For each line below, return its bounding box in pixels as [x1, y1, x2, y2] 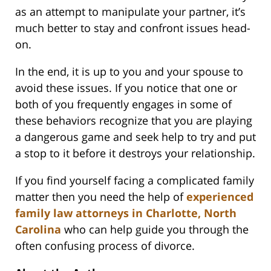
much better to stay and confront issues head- [15, 21, 250, 36]
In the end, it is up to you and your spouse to [15, 64, 243, 79]
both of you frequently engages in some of [15, 97, 232, 112]
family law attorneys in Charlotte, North [15, 206, 237, 221]
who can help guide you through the [61, 222, 249, 237]
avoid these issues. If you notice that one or [15, 80, 237, 96]
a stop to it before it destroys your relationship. [15, 146, 255, 161]
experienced [186, 189, 253, 204]
